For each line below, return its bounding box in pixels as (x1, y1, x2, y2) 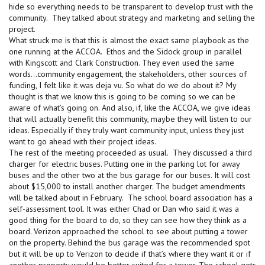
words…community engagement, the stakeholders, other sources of (9, 68, 247, 79)
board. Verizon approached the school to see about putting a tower (9, 225, 248, 237)
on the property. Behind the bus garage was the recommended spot (9, 237, 250, 248)
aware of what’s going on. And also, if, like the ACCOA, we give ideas (9, 102, 251, 113)
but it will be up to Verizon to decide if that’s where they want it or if (9, 248, 251, 259)
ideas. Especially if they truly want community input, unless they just (9, 124, 244, 135)
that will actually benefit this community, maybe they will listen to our (9, 113, 252, 124)
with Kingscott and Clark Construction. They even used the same (9, 57, 234, 68)
